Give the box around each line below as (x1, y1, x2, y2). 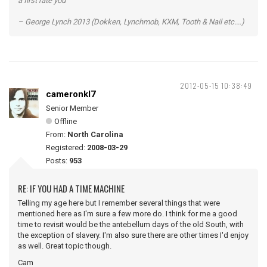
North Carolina (67, 130, 123, 139)
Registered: (46, 143, 87, 152)
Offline (54, 117, 77, 126)
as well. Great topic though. (18, 241, 111, 250)
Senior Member (46, 104, 98, 113)
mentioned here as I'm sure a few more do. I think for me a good (18, 209, 237, 218)
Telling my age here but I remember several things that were (18, 198, 220, 207)
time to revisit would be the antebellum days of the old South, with (18, 220, 244, 229)
